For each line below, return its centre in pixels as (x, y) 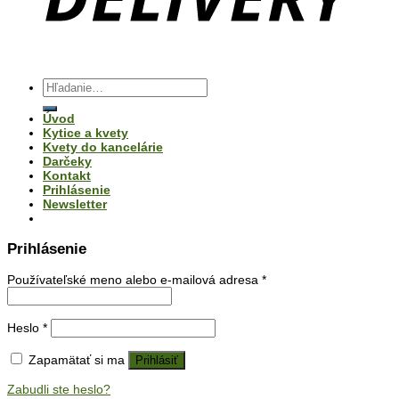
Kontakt (67, 176)
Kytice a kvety (85, 133)
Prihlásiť (157, 360)
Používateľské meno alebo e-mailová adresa (134, 280)
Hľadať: (63, 85)
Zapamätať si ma (77, 359)
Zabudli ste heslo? (59, 390)
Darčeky (67, 162)
